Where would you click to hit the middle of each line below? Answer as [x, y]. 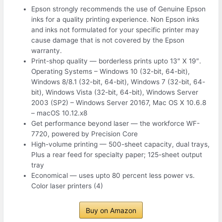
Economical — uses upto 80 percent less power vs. [113, 176]
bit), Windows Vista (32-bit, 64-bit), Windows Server [115, 92]
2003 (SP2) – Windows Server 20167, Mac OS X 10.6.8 [119, 103]
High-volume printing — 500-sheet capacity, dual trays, [121, 144]
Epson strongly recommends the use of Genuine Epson [119, 9]
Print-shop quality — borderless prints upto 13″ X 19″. [116, 61]
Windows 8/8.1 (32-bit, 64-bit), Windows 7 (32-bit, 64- [118, 82]
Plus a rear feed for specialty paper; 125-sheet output [117, 155]
